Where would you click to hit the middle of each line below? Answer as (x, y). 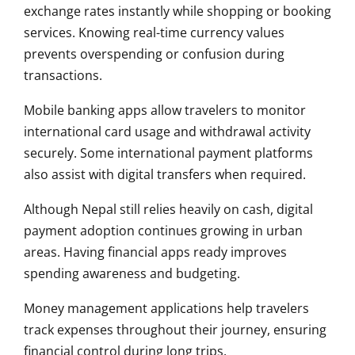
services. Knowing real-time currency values (154, 33)
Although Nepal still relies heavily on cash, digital (168, 210)
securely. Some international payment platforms (168, 153)
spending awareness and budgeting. (132, 274)
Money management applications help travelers (166, 309)
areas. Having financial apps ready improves (155, 252)
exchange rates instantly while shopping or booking (177, 11)
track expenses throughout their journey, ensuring (175, 330)
